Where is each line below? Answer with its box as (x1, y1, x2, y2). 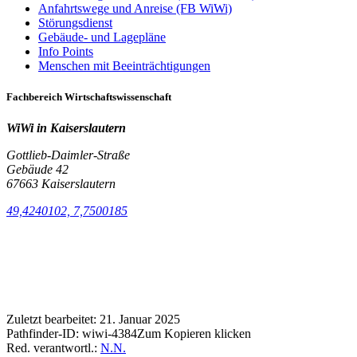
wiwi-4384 (82, 327, 137, 341)
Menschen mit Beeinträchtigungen (38, 58, 210, 73)
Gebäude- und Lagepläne (38, 29, 166, 44)
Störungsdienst (38, 15, 112, 29)
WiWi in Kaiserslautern (6, 121, 126, 135)
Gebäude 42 (6, 163, 69, 177)
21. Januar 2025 (100, 312, 180, 327)
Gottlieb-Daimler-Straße (6, 148, 130, 163)
